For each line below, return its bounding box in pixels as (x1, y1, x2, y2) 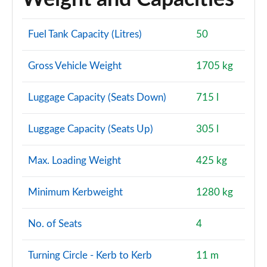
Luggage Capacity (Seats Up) (28, 124, 153, 134)
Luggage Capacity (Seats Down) (28, 92, 166, 103)
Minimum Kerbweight (28, 187, 123, 197)
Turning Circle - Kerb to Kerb (28, 250, 152, 260)
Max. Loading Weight (28, 156, 121, 166)
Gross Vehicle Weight (28, 61, 122, 71)
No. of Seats (28, 219, 82, 229)
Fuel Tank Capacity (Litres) (28, 29, 142, 39)
